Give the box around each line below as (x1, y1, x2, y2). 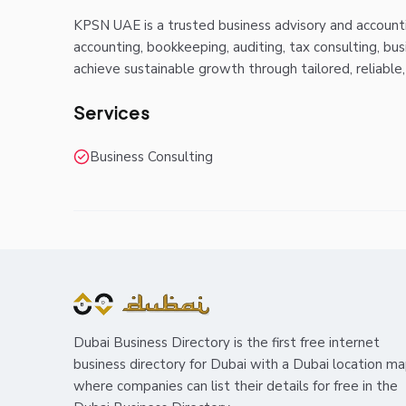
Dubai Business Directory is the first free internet (72, 333, 380, 353)
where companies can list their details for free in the (72, 377, 398, 396)
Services (72, 101, 150, 124)
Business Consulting (89, 147, 213, 166)
